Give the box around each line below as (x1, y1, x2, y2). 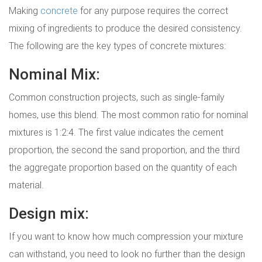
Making (9, 4, 40, 16)
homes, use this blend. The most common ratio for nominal (9, 108, 248, 120)
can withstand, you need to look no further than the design (9, 247, 245, 260)
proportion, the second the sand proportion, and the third (9, 143, 240, 156)
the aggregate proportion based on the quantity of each (9, 161, 237, 173)
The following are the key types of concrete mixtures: (9, 39, 226, 51)
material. (9, 178, 44, 191)
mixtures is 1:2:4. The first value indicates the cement (9, 126, 223, 138)
